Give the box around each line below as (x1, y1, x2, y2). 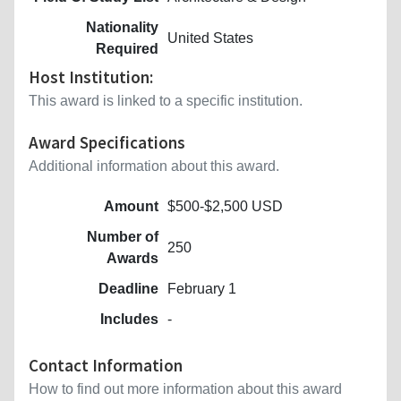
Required (96, 40, 158, 56)
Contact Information (29, 354, 183, 376)
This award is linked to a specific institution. (29, 92, 303, 108)
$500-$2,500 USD (167, 198, 283, 214)
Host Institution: (29, 65, 153, 88)
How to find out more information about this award (29, 380, 342, 397)
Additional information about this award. (29, 158, 279, 174)
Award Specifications (29, 131, 185, 153)
